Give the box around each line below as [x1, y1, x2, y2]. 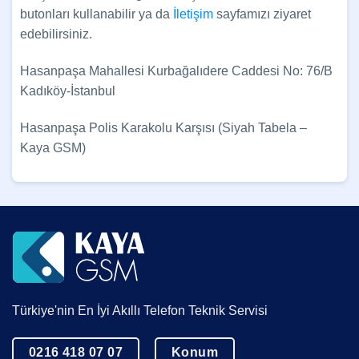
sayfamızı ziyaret [213, 7, 311, 22]
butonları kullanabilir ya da [20, 7, 173, 22]
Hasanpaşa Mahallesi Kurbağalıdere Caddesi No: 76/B [20, 63, 333, 78]
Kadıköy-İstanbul [20, 83, 115, 98]
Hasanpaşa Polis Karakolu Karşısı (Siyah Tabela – [20, 120, 307, 135]
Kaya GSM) [20, 140, 86, 155]
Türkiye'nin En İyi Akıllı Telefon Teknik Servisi [12, 303, 268, 317]
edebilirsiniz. [20, 27, 92, 42]
